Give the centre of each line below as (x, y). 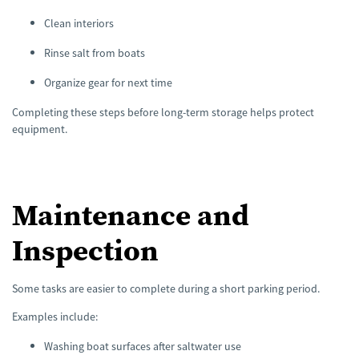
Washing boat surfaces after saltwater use (143, 346)
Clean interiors (79, 24)
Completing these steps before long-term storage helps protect (163, 113)
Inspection (85, 250)
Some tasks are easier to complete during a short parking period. (166, 288)
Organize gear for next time (108, 83)
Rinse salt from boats (95, 53)
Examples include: (55, 316)
